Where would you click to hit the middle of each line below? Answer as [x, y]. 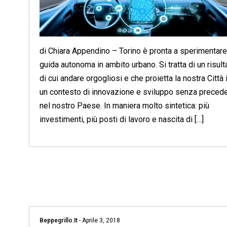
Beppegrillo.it [59, 220]
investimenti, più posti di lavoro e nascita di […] [122, 119]
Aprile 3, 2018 [100, 220]
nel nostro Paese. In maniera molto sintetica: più [124, 105]
